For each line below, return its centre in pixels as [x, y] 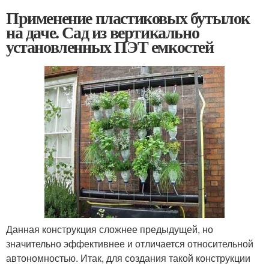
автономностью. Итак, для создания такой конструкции [128, 258]
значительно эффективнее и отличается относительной [130, 243]
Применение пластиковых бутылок [128, 18]
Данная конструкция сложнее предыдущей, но [110, 229]
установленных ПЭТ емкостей [110, 47]
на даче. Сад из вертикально [103, 32]
